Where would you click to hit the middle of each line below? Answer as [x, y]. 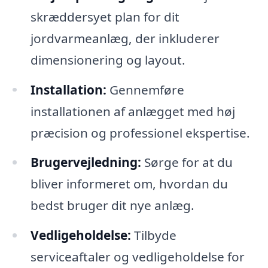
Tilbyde [153, 235]
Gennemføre [145, 89]
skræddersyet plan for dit [105, 16]
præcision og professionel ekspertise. [140, 133]
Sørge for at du [187, 162]
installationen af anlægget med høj [133, 111]
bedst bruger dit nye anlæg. [112, 205]
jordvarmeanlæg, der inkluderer [125, 38]
